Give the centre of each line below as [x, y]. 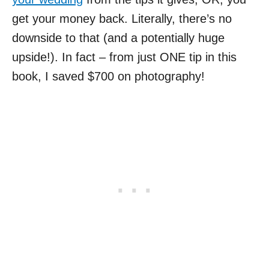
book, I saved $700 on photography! [108, 76]
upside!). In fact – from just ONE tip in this [124, 57]
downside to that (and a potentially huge [118, 38]
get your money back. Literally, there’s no [122, 18]
